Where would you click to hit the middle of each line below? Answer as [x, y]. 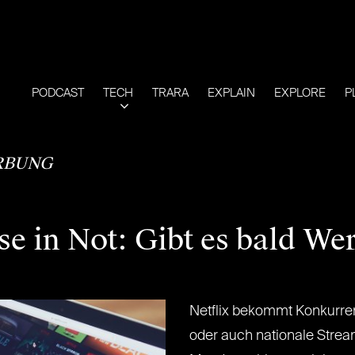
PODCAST [58, 93]
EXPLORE [300, 93]
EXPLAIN [231, 93]
